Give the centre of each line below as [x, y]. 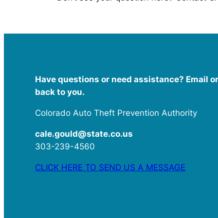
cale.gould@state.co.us [84, 134]
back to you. [60, 92]
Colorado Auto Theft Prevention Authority [116, 113]
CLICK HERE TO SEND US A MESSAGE [110, 167]
